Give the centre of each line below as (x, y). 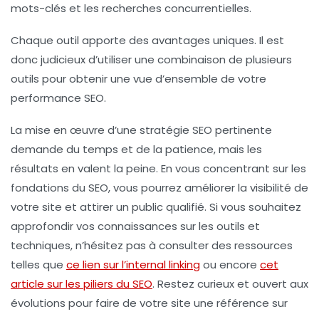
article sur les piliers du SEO (82, 284)
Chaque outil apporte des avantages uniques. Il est (147, 41)
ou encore (230, 265)
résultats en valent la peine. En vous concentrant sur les (158, 169)
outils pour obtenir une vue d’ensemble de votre (138, 79)
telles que (38, 265)
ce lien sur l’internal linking (133, 265)
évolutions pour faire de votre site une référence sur (149, 303)
